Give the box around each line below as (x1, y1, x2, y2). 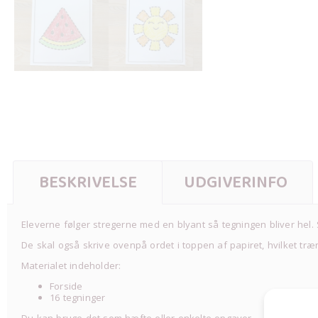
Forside (50, 280, 83, 293)
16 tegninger (50, 291, 106, 305)
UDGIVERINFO (183, 169, 287, 196)
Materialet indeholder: (21, 259, 121, 273)
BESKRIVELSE (38, 169, 137, 196)
